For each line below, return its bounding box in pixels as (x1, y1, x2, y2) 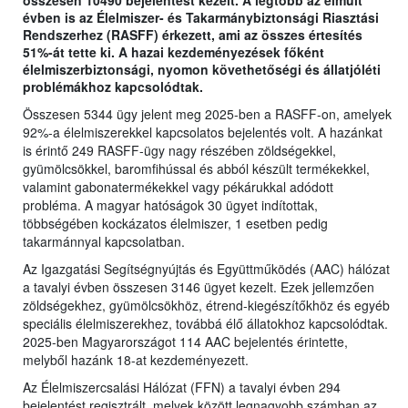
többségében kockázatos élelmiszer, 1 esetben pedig (23, 213, 328, 232)
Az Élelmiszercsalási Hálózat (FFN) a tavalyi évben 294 (23, 377, 341, 396)
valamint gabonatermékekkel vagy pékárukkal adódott (23, 177, 333, 196)
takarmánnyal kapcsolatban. (23, 231, 185, 250)
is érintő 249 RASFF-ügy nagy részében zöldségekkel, (23, 140, 336, 159)
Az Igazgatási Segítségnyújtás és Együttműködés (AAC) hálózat (23, 259, 390, 278)
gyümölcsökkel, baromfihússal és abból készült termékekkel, (23, 158, 370, 178)
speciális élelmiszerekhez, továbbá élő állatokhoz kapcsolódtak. (23, 313, 388, 332)
